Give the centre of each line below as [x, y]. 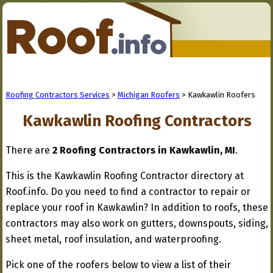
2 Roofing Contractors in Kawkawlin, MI [144, 150]
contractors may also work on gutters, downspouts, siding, [137, 223]
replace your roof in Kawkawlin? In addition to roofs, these [137, 207]
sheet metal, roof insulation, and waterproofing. [113, 239]
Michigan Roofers [149, 95]
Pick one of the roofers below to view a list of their [118, 265]
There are [29, 150]
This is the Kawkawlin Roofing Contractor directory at [125, 176]
